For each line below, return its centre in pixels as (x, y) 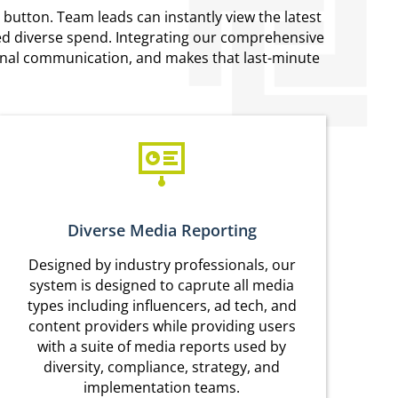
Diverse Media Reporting (162, 231)
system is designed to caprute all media (162, 286)
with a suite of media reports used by (162, 347)
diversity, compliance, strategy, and (162, 367)
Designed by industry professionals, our (162, 265)
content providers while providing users (162, 326)
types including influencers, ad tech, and (162, 306)
